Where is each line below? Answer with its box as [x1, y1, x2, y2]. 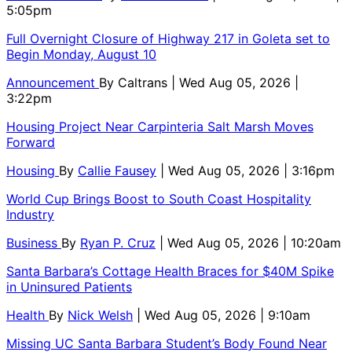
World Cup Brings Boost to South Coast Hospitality [6, 190, 311, 207]
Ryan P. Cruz [80, 234, 156, 251]
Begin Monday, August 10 [6, 46, 156, 62]
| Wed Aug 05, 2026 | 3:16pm [160, 162, 335, 178]
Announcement [6, 74, 99, 90]
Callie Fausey [78, 162, 156, 178]
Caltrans [118, 74, 171, 90]
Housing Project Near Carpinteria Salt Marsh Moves [6, 118, 313, 134]
